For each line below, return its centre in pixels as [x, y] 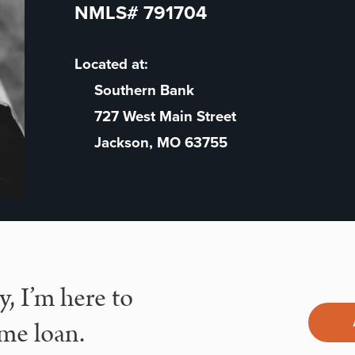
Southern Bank [145, 90]
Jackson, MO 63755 [161, 143]
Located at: [112, 64]
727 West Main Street [166, 116]
